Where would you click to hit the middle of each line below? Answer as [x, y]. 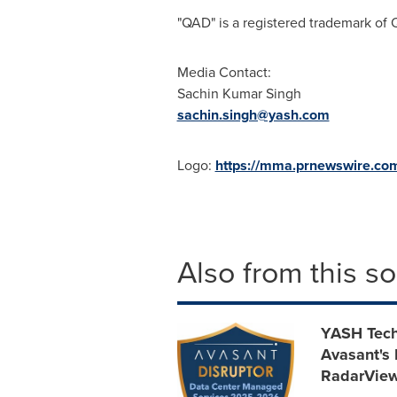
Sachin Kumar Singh [239, 93]
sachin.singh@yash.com [253, 115]
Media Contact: [224, 72]
